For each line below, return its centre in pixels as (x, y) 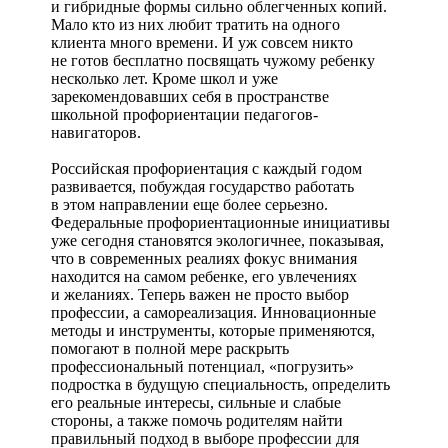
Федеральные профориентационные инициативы (220, 223)
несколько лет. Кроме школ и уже (164, 79)
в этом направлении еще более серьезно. (189, 205)
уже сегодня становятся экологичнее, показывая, (217, 241)
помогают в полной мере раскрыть (170, 349)
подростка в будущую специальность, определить (220, 385)
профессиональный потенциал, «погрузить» (202, 367)
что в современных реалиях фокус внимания (204, 259)
